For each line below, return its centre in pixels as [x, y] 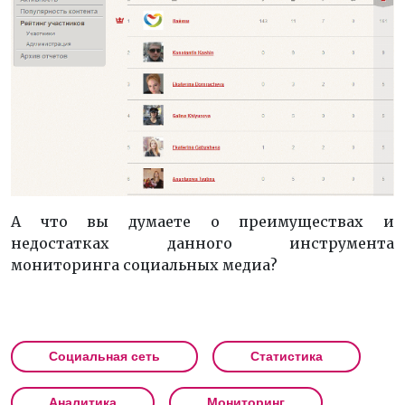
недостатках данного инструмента [202, 244]
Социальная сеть [104, 357]
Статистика [287, 357]
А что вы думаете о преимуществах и [202, 222]
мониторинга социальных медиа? [144, 265]
